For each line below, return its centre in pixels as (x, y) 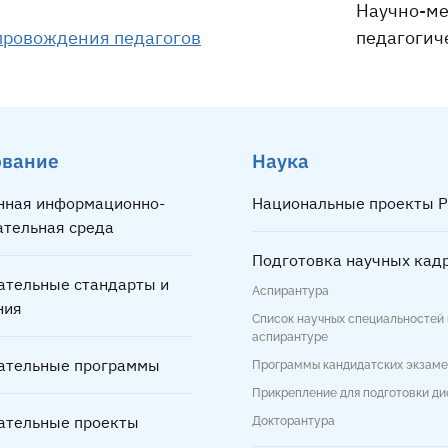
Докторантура (293, 421)
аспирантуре (290, 337)
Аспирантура (290, 291)
